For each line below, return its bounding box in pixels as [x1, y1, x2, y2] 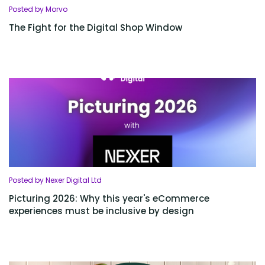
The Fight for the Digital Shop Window [9, 21, 182, 34]
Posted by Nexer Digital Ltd [9, 175, 102, 186]
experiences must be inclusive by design [9, 205, 194, 218]
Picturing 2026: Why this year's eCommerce [9, 192, 209, 205]
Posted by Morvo [9, 4, 67, 15]
